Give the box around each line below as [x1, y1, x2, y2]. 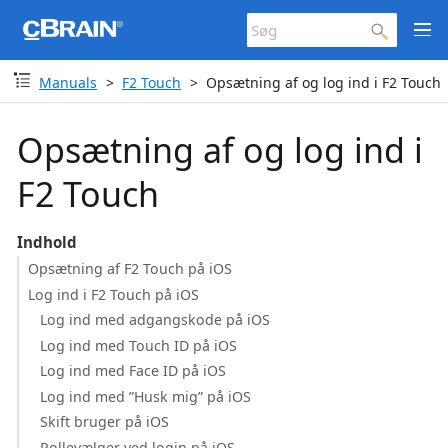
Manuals [39, 72, 98, 92]
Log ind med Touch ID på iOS [40, 335, 238, 355]
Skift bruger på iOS [40, 412, 170, 431]
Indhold [16, 231, 77, 252]
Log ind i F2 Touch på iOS [27, 284, 199, 304]
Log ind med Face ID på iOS [40, 361, 227, 380]
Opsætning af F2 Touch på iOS [27, 259, 232, 278]
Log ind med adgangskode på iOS [40, 310, 271, 329]
